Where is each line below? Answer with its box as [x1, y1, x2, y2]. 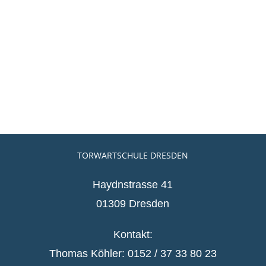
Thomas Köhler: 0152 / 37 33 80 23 [49, 248, 217, 260]
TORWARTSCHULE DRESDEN [77, 150, 189, 161]
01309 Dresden [96, 198, 170, 210]
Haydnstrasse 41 [93, 179, 173, 191]
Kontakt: [113, 229, 153, 241]
